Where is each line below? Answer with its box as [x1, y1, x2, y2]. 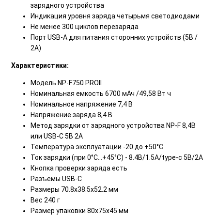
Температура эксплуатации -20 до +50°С [31, 142, 163, 151]
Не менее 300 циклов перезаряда [31, 22, 139, 31]
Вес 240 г [31, 196, 60, 204]
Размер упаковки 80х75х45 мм [31, 206, 128, 215]
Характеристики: [11, 61, 69, 69]
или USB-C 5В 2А [31, 132, 83, 140]
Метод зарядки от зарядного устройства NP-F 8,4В [31, 121, 196, 129]
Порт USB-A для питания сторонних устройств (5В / [31, 33, 198, 41]
